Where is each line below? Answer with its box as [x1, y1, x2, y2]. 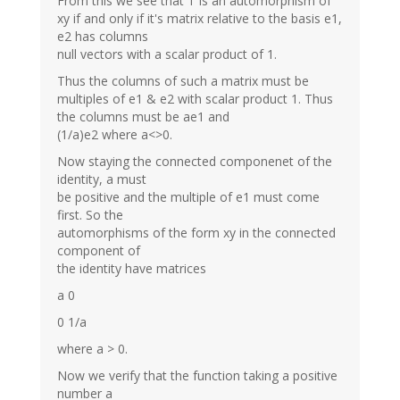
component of [57, 241, 140, 259]
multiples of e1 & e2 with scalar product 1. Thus [57, 89, 333, 107]
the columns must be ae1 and [57, 107, 229, 125]
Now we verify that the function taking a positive [57, 366, 337, 384]
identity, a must [57, 170, 146, 187]
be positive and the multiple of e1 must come [57, 187, 320, 205]
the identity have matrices [57, 259, 206, 277]
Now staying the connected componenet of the [57, 152, 332, 170]
